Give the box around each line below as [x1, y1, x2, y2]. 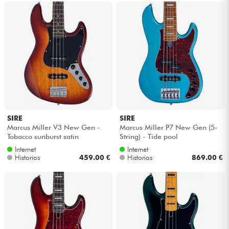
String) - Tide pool [119, 132, 178, 141]
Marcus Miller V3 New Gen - [7, 123, 100, 131]
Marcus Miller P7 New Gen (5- [119, 123, 218, 131]
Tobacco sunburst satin [7, 132, 79, 141]
